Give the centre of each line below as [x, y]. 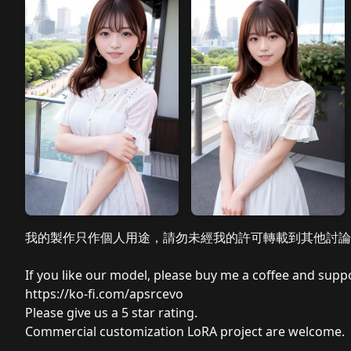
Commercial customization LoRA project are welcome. [185, 331]
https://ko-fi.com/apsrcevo [104, 294]
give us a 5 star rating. [130, 313]
